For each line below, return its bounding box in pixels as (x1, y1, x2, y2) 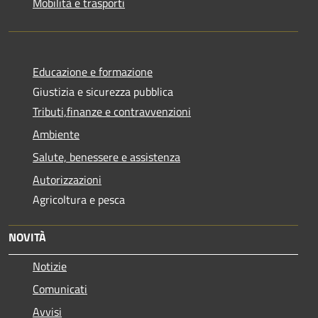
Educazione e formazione (33, 62, 153, 80)
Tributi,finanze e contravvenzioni (33, 102, 191, 120)
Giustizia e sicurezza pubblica (33, 82, 173, 100)
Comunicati (33, 280, 87, 297)
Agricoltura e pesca (33, 190, 125, 208)
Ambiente (33, 125, 79, 143)
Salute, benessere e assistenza (33, 148, 180, 165)
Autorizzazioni (33, 170, 102, 188)
